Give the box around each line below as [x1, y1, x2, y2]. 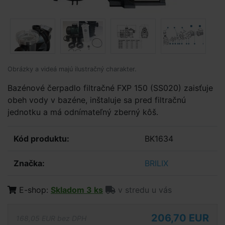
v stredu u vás [116, 185, 172, 195]
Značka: [14, 158, 45, 168]
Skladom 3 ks [51, 185, 103, 195]
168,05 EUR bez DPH [16, 213, 86, 222]
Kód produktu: [14, 134, 69, 144]
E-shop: [17, 185, 51, 195]
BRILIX [145, 158, 168, 168]
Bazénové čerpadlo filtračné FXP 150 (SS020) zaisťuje [8, 83, 213, 93]
